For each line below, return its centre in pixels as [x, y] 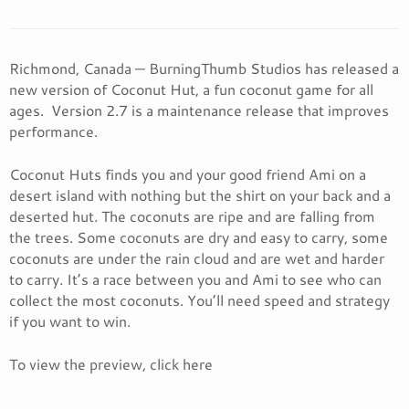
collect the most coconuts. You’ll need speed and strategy [199, 300]
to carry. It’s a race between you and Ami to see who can [195, 279]
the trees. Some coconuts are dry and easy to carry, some [199, 237]
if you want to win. [70, 321]
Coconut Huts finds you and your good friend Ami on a [188, 174]
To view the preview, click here [111, 364]
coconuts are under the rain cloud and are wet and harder [197, 258]
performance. [53, 131]
